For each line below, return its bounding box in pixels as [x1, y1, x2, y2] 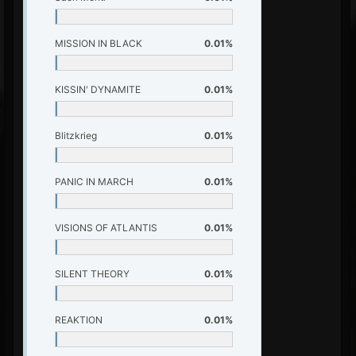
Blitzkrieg [55, 130, 97, 141]
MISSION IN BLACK [55, 37, 142, 49]
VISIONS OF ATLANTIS [55, 222, 157, 234]
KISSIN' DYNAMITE [55, 83, 141, 95]
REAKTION [55, 314, 103, 326]
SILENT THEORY [55, 268, 130, 280]
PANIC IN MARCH [55, 176, 133, 188]
